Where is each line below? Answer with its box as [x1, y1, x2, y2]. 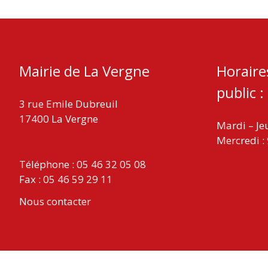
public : [217, 83, 264, 103]
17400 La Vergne [19, 112, 98, 126]
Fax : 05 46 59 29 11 [19, 172, 112, 186]
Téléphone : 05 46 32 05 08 [19, 157, 146, 171]
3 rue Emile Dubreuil [19, 97, 118, 111]
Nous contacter [19, 194, 91, 209]
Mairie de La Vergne [19, 61, 150, 81]
